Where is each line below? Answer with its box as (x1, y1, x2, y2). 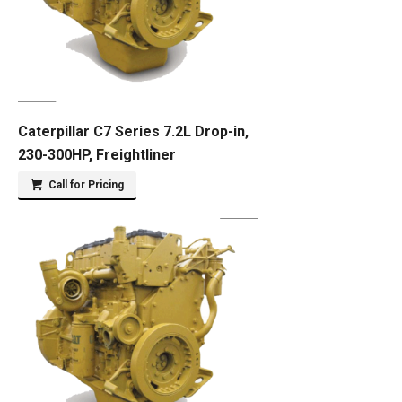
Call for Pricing (48, 179, 124, 191)
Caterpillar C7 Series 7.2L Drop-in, (18, 123, 249, 140)
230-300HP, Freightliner (18, 146, 176, 163)
